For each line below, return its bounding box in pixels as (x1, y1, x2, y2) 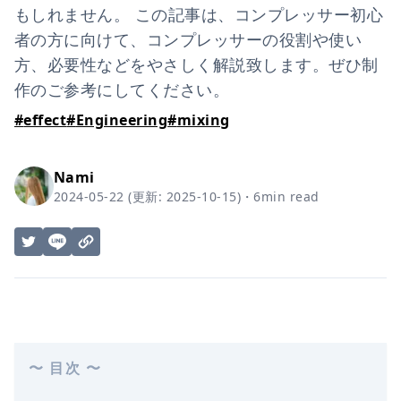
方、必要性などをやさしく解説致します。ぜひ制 (14, 54, 379, 75)
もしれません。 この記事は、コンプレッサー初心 (14, 4, 384, 25)
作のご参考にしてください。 (14, 79, 230, 100)
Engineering (75, 110, 168, 130)
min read (260, 188, 320, 205)
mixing (176, 110, 230, 130)
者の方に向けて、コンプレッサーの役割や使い (14, 29, 363, 50)
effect (23, 110, 67, 130)
